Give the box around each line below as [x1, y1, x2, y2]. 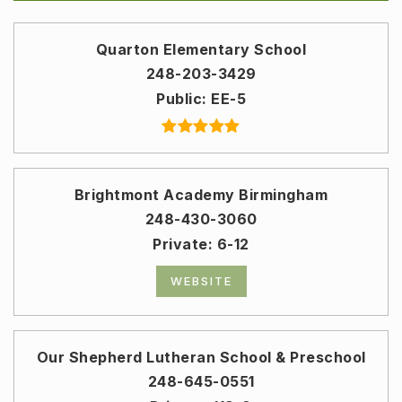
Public [156, 89, 202, 108]
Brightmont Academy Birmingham [74, 185, 328, 204]
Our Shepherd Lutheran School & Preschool [36, 347, 366, 366]
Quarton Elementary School [95, 39, 307, 58]
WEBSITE [170, 273, 232, 288]
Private [153, 234, 208, 253]
